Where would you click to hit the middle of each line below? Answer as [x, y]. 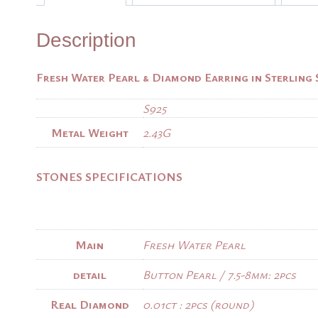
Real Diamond [89, 305]
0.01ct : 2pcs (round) [198, 305]
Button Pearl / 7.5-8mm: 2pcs [219, 275]
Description [86, 40]
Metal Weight [89, 132]
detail [89, 275]
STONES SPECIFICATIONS [109, 177]
